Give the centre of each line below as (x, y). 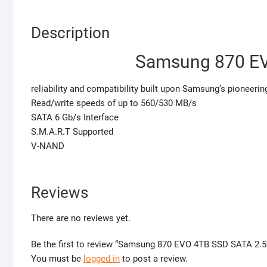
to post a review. (154, 259)
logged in (102, 259)
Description (70, 33)
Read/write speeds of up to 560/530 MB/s (114, 103)
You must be (57, 259)
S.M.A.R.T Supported (72, 132)
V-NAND (48, 146)
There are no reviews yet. (81, 218)
